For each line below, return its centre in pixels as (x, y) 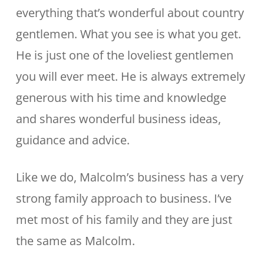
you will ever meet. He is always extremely (130, 76)
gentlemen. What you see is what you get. (128, 34)
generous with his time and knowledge (121, 98)
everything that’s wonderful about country (130, 13)
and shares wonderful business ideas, (118, 119)
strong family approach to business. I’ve (123, 198)
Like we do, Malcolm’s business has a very (129, 177)
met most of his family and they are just (124, 220)
